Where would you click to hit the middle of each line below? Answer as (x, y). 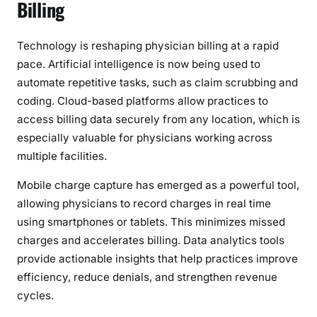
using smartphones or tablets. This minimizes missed (151, 222)
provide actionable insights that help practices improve (157, 259)
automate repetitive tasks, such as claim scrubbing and (157, 82)
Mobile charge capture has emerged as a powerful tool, (158, 185)
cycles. (35, 296)
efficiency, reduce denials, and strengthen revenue (147, 277)
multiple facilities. (62, 156)
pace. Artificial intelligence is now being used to (139, 64)
